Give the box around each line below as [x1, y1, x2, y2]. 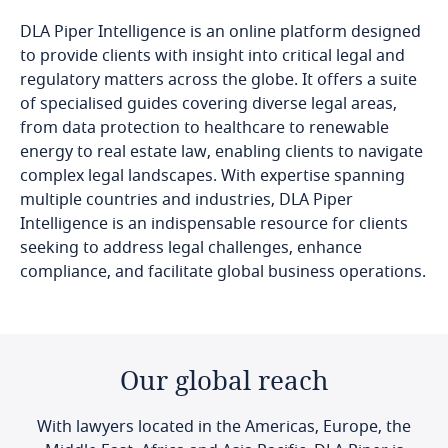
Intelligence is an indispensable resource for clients [20, 212, 408, 236]
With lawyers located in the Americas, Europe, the [37, 415, 411, 439]
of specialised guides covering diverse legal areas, [20, 92, 397, 116]
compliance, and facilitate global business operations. [20, 260, 426, 284]
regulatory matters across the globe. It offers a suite [20, 68, 417, 92]
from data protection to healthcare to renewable [20, 116, 389, 140]
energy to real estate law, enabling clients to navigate [20, 140, 423, 164]
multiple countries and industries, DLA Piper [20, 188, 353, 212]
